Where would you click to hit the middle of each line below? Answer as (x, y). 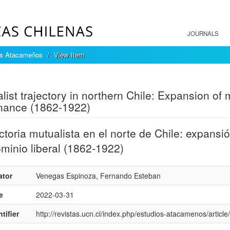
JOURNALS (203, 33)
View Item (69, 55)
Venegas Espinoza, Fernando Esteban (98, 176)
